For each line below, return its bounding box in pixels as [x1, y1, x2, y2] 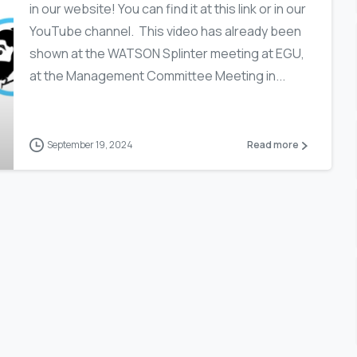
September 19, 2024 [47, 138, 134, 151]
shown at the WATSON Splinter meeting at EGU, [29, 45, 305, 62]
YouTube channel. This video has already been [29, 22, 302, 40]
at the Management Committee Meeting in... [29, 67, 286, 84]
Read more [246, 138, 299, 152]
